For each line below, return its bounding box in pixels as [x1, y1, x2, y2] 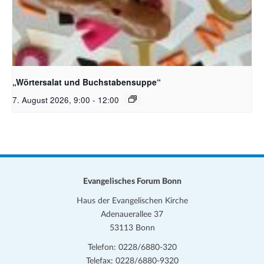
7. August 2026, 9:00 [12, 94, 90, 106]
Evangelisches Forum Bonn [82, 177, 181, 186]
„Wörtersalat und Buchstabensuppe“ [12, 76, 161, 88]
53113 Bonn [109, 223, 155, 232]
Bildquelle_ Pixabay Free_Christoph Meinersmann [12, 54, 197, 65]
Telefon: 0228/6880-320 [87, 243, 177, 252]
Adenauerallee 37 [101, 210, 163, 219]
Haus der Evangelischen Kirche [76, 196, 188, 205]
